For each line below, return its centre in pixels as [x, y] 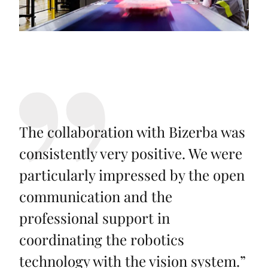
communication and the [96, 197]
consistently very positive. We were [131, 153]
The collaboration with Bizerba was [132, 132]
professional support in [95, 218]
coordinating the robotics [102, 240]
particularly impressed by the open [132, 175]
